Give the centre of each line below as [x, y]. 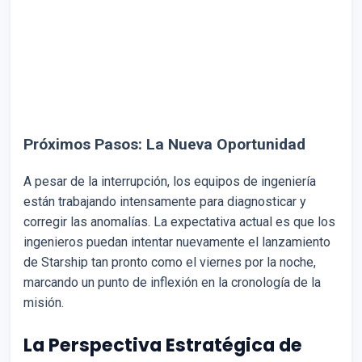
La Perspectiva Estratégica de [163, 345]
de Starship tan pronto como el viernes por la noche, [170, 262]
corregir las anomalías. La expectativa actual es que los [179, 221]
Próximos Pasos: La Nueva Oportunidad [164, 144]
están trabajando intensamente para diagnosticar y [165, 201]
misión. [44, 302]
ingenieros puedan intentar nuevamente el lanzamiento [177, 242]
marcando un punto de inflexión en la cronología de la [172, 282]
